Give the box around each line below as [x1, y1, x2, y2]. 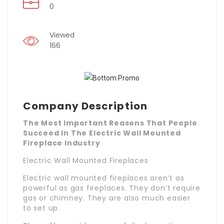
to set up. [23, 202, 60, 213]
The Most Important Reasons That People [23, 117, 197, 128]
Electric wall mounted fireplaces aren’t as [23, 172, 184, 183]
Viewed [49, 30, 74, 40]
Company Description [23, 98, 147, 113]
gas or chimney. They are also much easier [23, 192, 190, 203]
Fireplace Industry [23, 137, 100, 148]
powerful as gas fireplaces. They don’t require [23, 182, 200, 193]
